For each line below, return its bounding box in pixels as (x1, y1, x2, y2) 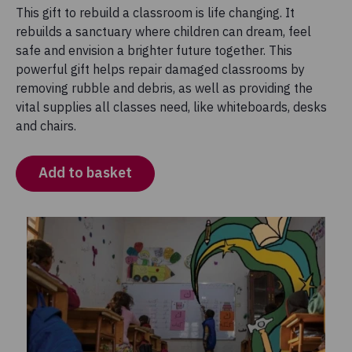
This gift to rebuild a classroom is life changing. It (16, 5, 295, 20)
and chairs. (16, 118, 82, 134)
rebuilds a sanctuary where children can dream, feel (16, 24, 311, 39)
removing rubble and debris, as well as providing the (16, 80, 313, 96)
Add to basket (38, 163, 132, 181)
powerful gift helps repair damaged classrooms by (16, 61, 305, 77)
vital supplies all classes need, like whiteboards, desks (16, 99, 327, 115)
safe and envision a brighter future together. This (16, 42, 292, 58)
